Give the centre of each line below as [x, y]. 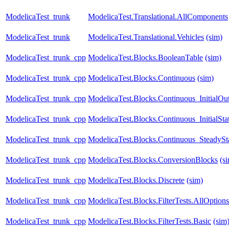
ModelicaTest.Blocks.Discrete [136, 180]
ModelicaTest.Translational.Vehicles [146, 37]
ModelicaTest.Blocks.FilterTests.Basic [150, 221]
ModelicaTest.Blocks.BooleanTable [145, 58]
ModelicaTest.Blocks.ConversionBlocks [153, 160]
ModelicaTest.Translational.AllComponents [158, 17]
